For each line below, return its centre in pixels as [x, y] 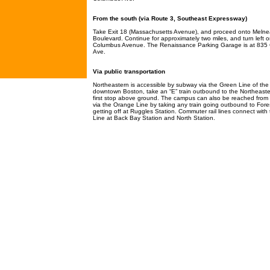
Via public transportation [129, 71]
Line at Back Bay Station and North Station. [154, 118]
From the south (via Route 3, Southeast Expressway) [170, 18]
